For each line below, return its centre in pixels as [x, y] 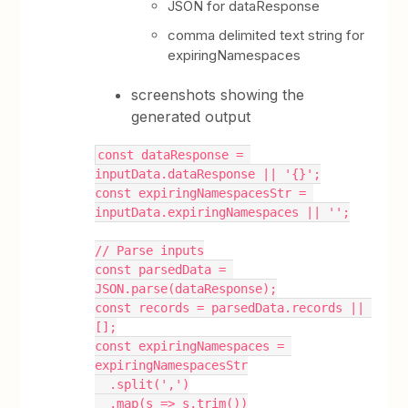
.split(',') [150, 384]
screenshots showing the [218, 94]
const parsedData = [161, 269]
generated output [191, 116]
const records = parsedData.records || [230, 307]
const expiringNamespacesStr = [201, 193]
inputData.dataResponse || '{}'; [208, 173]
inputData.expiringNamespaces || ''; [223, 212]
